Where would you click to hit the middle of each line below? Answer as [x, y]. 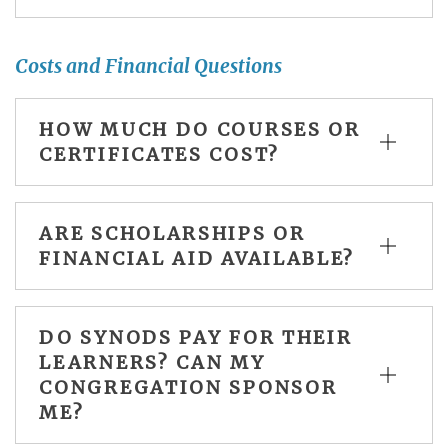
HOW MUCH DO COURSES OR [200, 129]
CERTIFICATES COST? [159, 154]
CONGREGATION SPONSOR [188, 387]
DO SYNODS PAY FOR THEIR [196, 337]
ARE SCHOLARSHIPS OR [172, 233]
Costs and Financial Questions [148, 65]
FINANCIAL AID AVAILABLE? [197, 258]
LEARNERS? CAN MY [152, 362]
